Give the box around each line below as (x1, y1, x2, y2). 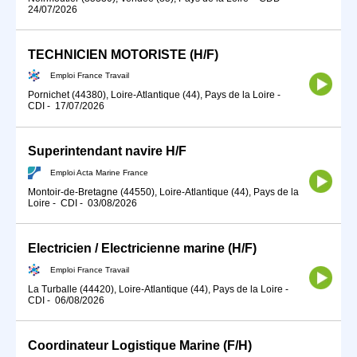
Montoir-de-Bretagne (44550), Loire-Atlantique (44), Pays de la (28, 186, 299, 198)
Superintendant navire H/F (28, 144, 186, 159)
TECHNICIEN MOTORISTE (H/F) (28, 47, 218, 61)
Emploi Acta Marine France (50, 167, 148, 177)
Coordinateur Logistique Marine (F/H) (28, 338, 252, 352)
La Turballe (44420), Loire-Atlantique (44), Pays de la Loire (28, 283, 283, 295)
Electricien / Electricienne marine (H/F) (28, 241, 257, 256)
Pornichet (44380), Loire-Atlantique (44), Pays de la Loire (28, 89, 275, 101)
